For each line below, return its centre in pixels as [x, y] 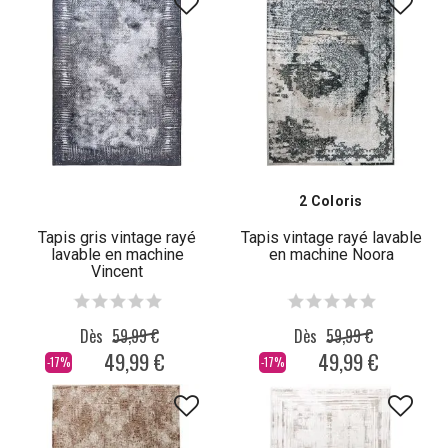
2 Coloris [331, 201]
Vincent [117, 272]
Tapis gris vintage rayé [117, 238]
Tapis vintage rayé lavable [331, 238]
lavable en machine [117, 255]
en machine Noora [331, 255]
